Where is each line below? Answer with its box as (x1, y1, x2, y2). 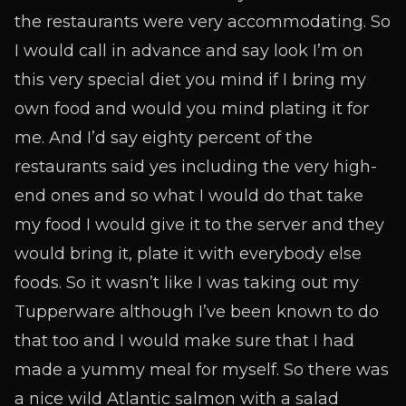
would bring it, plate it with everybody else (14, 244, 362, 264)
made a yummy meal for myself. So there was (14, 360, 389, 380)
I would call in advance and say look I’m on (14, 41, 363, 61)
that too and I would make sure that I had (14, 331, 354, 351)
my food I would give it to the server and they (14, 215, 384, 235)
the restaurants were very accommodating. (14, 12, 366, 32)
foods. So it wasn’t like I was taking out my (14, 273, 359, 293)
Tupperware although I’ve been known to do (14, 302, 379, 322)
